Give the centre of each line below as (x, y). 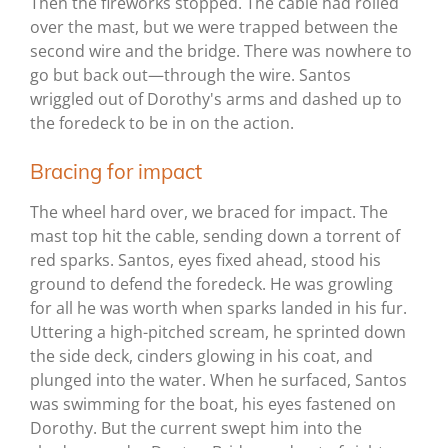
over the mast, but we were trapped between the (214, 27)
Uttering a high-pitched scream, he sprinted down (218, 332)
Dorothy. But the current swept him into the (196, 428)
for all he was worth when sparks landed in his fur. (218, 308)
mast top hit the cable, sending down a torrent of (215, 236)
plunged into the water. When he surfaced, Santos (218, 380)
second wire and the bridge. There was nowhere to (221, 51)
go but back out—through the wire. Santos (190, 75)
